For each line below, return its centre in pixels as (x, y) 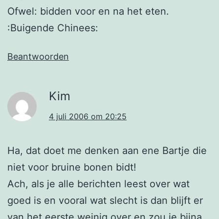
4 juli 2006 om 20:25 (88, 116)
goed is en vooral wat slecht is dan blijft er (105, 200)
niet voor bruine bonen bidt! (72, 167)
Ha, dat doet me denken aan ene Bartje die (107, 150)
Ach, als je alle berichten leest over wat (99, 184)
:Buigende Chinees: (53, 28)
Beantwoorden (38, 56)
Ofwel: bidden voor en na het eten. (88, 11)
